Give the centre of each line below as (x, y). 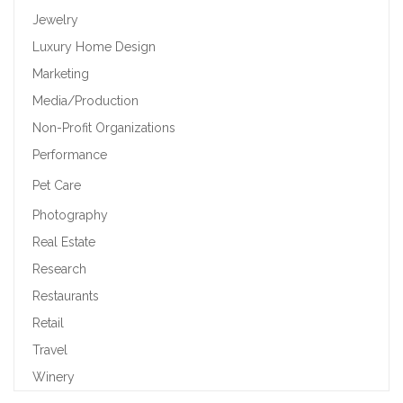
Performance (70, 155)
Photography (70, 215)
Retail (48, 323)
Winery (54, 377)
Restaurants (66, 296)
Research (59, 269)
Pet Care (57, 185)
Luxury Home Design (94, 47)
